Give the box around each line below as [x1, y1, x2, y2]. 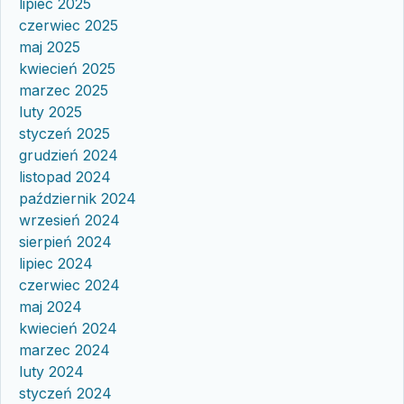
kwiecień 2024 [19, 318, 117, 337]
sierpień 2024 [19, 232, 112, 251]
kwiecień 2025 [19, 59, 115, 78]
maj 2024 [19, 297, 82, 316]
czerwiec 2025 [19, 15, 118, 34]
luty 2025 [19, 102, 82, 121]
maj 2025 [19, 37, 80, 56]
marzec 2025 [19, 80, 108, 99]
